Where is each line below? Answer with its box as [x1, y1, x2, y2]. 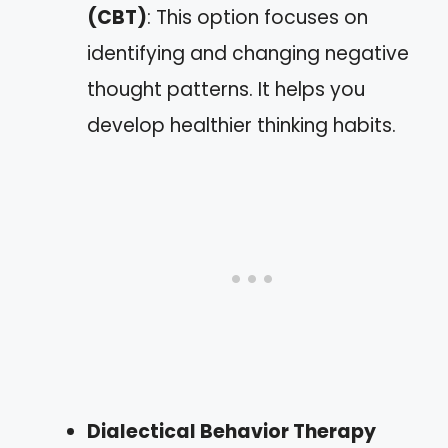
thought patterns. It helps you [87, 76, 365, 103]
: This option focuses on [147, 4, 368, 31]
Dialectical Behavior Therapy [87, 418, 376, 445]
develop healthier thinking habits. [87, 112, 396, 139]
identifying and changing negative [87, 40, 409, 67]
